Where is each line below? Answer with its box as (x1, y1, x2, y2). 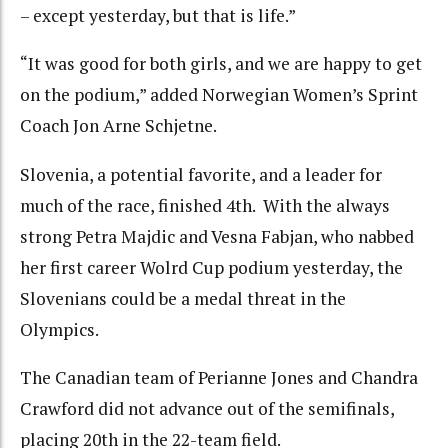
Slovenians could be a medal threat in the (20, 286, 346, 310)
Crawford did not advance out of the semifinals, (20, 397, 394, 421)
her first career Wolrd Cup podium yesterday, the (20, 255, 403, 279)
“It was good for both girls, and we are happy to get (20, 52, 422, 76)
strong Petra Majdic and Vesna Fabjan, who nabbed (20, 224, 414, 248)
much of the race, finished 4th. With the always (20, 193, 390, 217)
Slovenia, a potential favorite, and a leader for (20, 162, 382, 186)
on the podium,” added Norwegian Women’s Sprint (20, 83, 418, 107)
